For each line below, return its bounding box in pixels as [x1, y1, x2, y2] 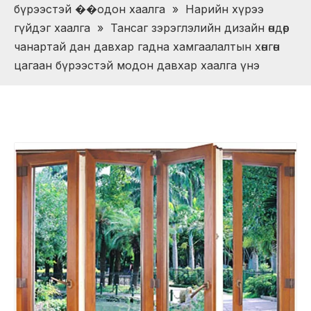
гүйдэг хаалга [14, 21, 90, 35]
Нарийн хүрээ [185, 2, 264, 16]
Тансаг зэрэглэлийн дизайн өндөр [110, 21, 289, 35]
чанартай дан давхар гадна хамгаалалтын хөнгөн [14, 40, 280, 53]
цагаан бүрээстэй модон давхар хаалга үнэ [14, 58, 260, 72]
